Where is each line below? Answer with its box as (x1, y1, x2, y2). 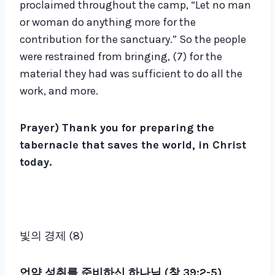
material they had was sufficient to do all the (20, 67, 242, 81)
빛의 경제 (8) (20, 229, 83, 243)
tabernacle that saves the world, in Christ (20, 138, 246, 152)
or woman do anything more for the (20, 15, 196, 29)
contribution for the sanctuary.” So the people (20, 33, 246, 47)
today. (20, 155, 52, 169)
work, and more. (20, 84, 98, 98)
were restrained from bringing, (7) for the (20, 50, 222, 64)
